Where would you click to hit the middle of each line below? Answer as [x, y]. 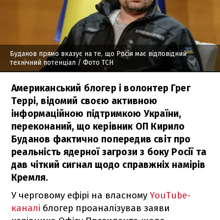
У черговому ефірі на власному [81, 195]
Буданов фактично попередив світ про [101, 139]
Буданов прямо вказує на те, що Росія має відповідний [98, 54]
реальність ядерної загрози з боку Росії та [109, 152]
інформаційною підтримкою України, [96, 113]
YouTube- [170, 195]
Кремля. [30, 177]
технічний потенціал [43, 62]
